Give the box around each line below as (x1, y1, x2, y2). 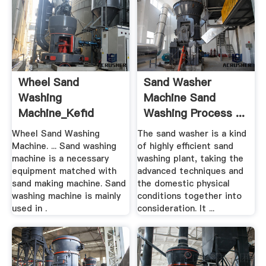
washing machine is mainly (11, 190, 121, 202)
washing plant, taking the (137, 153, 244, 165)
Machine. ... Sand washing (11, 140, 116, 153)
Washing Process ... (144, 105, 245, 121)
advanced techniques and (137, 165, 244, 178)
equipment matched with (11, 165, 116, 178)
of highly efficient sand (137, 140, 234, 153)
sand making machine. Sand (11, 178, 126, 190)
